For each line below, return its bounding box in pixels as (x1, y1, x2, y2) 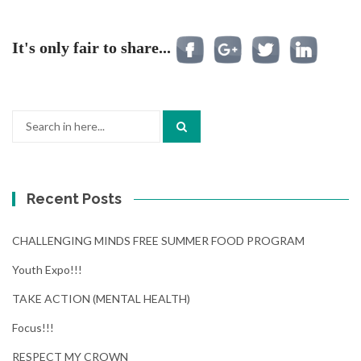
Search (11, 111, 46, 125)
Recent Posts (27, 190, 122, 207)
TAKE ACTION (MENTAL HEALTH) (12, 292, 190, 305)
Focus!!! (12, 321, 54, 334)
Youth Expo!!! (12, 263, 82, 276)
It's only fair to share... (12, 39, 171, 57)
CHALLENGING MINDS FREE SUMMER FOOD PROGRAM (12, 234, 305, 247)
